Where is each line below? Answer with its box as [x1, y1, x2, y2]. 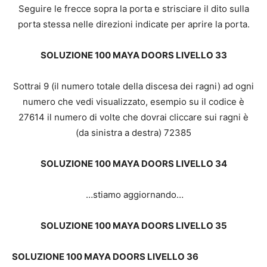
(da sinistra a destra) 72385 [76, 127, 191, 138]
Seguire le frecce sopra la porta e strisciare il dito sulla [18, 3, 249, 14]
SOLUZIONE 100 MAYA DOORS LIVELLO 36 [12, 251, 198, 262]
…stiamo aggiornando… [83, 189, 184, 200]
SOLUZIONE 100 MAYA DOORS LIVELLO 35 [40, 220, 227, 231]
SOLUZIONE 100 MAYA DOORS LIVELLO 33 [40, 49, 227, 61]
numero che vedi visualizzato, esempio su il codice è [23, 96, 244, 107]
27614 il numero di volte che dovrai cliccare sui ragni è [18, 111, 249, 123]
